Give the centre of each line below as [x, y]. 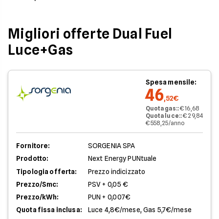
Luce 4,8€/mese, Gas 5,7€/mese [140, 210]
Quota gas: [161, 109]
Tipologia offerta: [47, 172]
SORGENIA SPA [111, 146]
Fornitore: [33, 146]
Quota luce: [163, 116]
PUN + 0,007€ [109, 197]
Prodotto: [33, 159]
